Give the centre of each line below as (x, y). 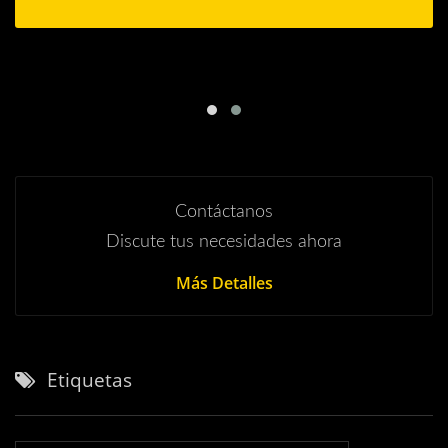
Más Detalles (224, 283)
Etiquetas (89, 380)
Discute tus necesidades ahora (224, 242)
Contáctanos (224, 212)
